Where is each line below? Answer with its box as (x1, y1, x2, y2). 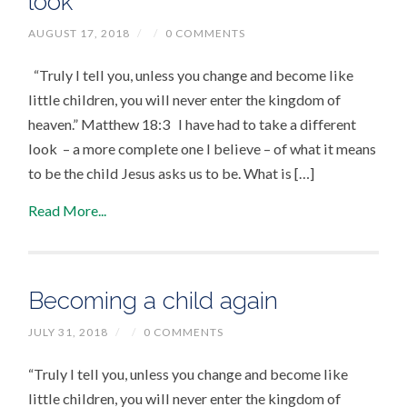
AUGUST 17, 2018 (28, 26, 131, 41)
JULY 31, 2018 (28, 325, 109, 340)
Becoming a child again (28, 286, 279, 315)
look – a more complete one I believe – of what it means (28, 140, 377, 158)
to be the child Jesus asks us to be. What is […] (28, 164, 315, 183)
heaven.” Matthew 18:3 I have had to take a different (28, 115, 357, 134)
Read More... (28, 202, 107, 220)
